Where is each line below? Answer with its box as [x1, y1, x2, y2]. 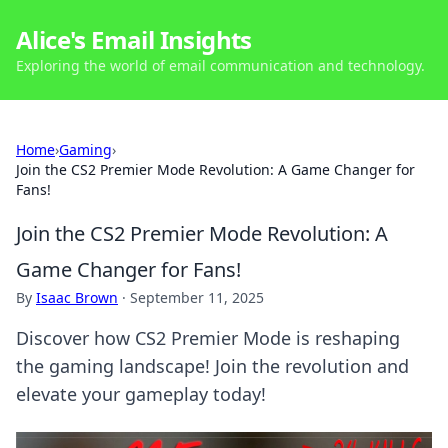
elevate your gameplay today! [16, 382, 266, 406]
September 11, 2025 [130, 288, 264, 307]
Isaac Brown [36, 288, 118, 307]
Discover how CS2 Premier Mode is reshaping [16, 326, 400, 350]
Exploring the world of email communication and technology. [16, 56, 425, 75]
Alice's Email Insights [16, 23, 252, 56]
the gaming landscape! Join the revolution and [16, 354, 409, 378]
